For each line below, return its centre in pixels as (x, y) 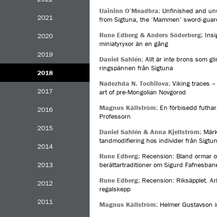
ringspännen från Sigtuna (136, 68)
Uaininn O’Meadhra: (130, 11)
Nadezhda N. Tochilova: (135, 83)
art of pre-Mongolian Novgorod (143, 92)
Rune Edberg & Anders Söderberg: (151, 35)
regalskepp (115, 189)
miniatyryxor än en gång (134, 44)
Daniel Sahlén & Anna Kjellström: (151, 132)
